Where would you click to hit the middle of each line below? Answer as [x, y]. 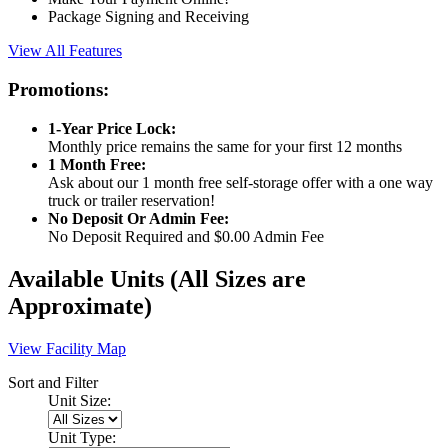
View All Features [65, 51]
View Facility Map [67, 348]
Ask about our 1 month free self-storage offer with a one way [240, 182]
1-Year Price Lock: [112, 128]
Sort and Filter [53, 382]
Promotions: [58, 90]
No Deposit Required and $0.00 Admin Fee [186, 236]
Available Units [89, 278]
